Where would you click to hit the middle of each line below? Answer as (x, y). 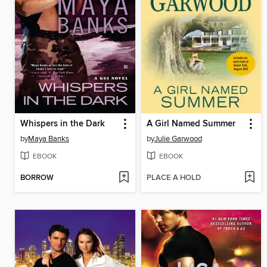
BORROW (37, 178)
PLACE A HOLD (173, 178)
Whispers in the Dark (63, 124)
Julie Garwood (178, 139)
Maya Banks (49, 139)
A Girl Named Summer (191, 124)
